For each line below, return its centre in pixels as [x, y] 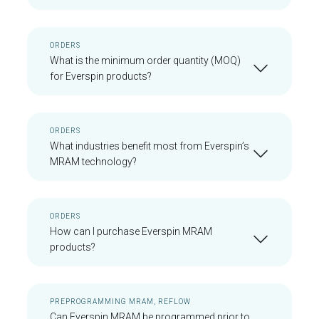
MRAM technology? [93, 162]
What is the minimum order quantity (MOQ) [145, 61]
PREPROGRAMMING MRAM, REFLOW [120, 302]
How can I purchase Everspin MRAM [131, 231]
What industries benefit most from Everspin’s [150, 146]
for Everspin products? [101, 76]
